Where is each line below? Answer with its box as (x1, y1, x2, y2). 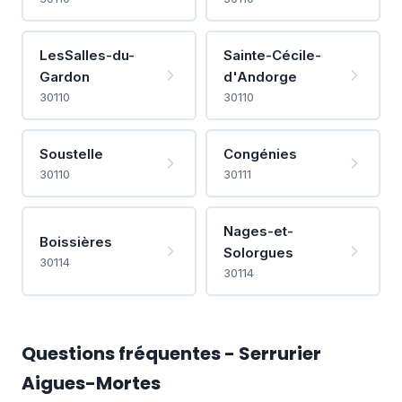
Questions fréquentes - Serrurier (22, 341, 321, 366)
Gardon (39, 67, 90, 85)
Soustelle (39, 144, 103, 162)
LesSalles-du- (39, 46, 135, 64)
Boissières (39, 232, 112, 250)
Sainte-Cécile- (223, 46, 321, 64)
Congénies (223, 144, 297, 162)
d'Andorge (223, 67, 297, 85)
